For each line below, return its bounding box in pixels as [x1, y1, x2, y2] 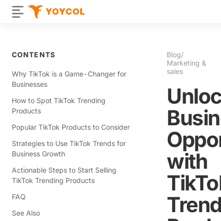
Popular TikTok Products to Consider [12, 123, 130, 131]
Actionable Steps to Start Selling [12, 166, 116, 174]
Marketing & [167, 59, 206, 67]
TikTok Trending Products [12, 176, 95, 184]
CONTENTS [12, 50, 55, 59]
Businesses [12, 80, 47, 88]
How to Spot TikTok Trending [12, 96, 106, 105]
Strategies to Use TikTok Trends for [12, 139, 126, 147]
